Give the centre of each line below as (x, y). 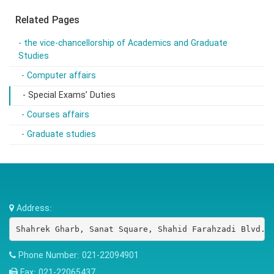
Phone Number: (50, 256)
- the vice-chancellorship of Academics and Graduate (123, 43)
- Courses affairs (55, 115)
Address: (34, 209)
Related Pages (47, 20)
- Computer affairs (59, 76)
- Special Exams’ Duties (69, 95)
